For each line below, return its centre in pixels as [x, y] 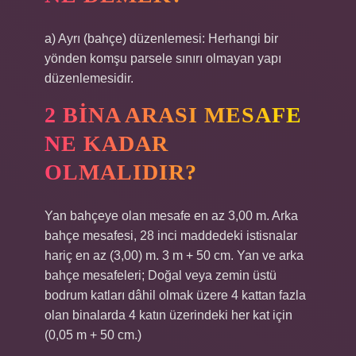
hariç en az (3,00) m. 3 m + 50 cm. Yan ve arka [174, 255]
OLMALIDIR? [121, 172]
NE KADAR [106, 143]
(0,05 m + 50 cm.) [93, 335]
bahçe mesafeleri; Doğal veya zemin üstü [161, 275]
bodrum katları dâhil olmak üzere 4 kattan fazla [175, 295]
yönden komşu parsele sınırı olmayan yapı [163, 58]
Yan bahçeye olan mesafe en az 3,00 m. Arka [171, 216]
